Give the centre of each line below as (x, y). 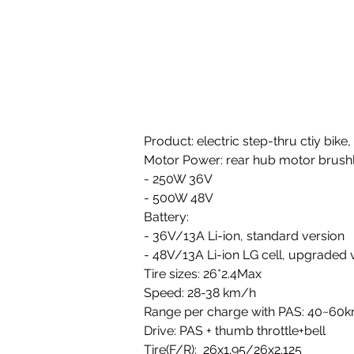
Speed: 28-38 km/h (200, 293)
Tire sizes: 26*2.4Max (204, 274)
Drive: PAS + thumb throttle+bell (235, 331)
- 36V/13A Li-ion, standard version (246, 236)
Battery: (168, 217)
